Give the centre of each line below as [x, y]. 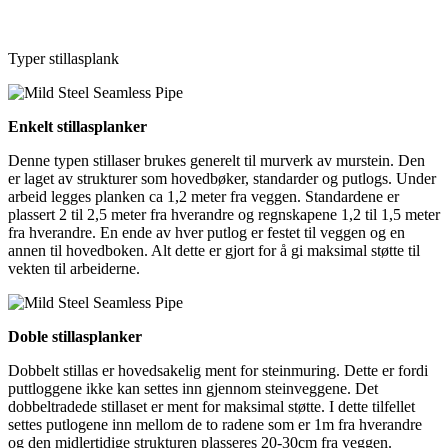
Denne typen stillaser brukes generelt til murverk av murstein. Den [216, 160]
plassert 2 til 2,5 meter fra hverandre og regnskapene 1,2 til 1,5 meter [224, 214]
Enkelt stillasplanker [77, 126]
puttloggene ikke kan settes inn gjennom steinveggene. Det [193, 388]
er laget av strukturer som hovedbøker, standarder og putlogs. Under [222, 178]
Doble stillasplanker [75, 336]
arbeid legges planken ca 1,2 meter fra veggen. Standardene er [203, 196]
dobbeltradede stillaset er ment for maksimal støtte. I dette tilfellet [211, 406]
